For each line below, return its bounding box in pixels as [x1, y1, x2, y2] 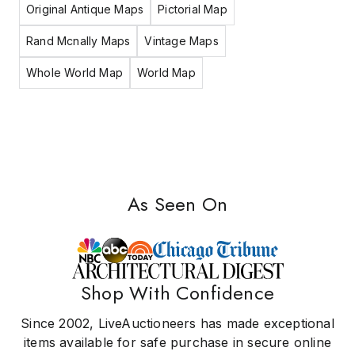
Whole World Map [26, 66, 123, 79]
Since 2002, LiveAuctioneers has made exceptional [21, 315, 334, 331]
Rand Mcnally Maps [26, 34, 131, 48]
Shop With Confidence [81, 279, 274, 307]
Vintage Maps [144, 34, 219, 48]
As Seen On [128, 190, 227, 218]
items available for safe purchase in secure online [23, 334, 331, 350]
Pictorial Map [158, 2, 227, 16]
